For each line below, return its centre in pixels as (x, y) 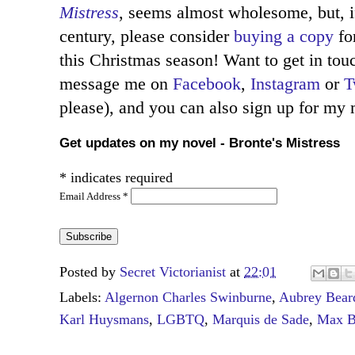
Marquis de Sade (261, 320)
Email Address (91, 197)
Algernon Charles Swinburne (188, 298)
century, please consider (147, 36)
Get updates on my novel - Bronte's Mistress (200, 143)
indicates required (120, 178)
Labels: (82, 298)
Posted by (90, 272)
